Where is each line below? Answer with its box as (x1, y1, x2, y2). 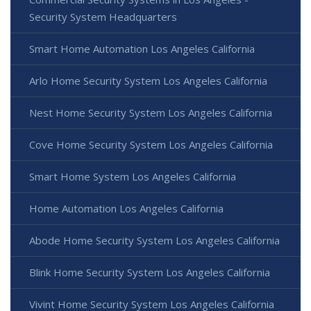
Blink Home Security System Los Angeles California (29, 264, 270, 279)
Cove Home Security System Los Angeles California (29, 137, 273, 151)
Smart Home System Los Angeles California (29, 169, 236, 183)
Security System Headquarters (29, 9, 177, 24)
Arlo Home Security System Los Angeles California (29, 73, 267, 87)
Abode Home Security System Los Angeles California (29, 233, 280, 247)
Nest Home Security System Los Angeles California (29, 105, 272, 119)
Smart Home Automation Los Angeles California (29, 41, 255, 56)
